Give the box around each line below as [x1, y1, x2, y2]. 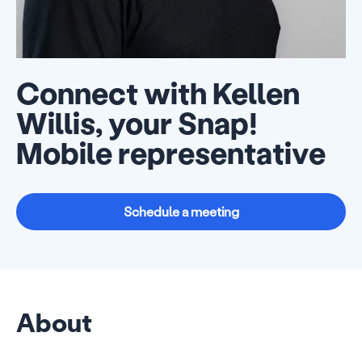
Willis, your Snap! [16, 103, 258, 142]
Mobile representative [16, 133, 326, 172]
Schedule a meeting [123, 203, 239, 220]
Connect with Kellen [16, 73, 300, 112]
